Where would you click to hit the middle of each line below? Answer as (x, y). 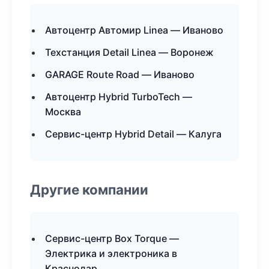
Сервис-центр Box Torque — (112, 238)
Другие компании (89, 189)
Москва (63, 112)
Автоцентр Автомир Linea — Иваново (134, 30)
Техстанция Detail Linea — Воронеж (129, 52)
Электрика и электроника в (111, 253)
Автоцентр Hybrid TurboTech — (119, 97)
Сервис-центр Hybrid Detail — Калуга (133, 134)
